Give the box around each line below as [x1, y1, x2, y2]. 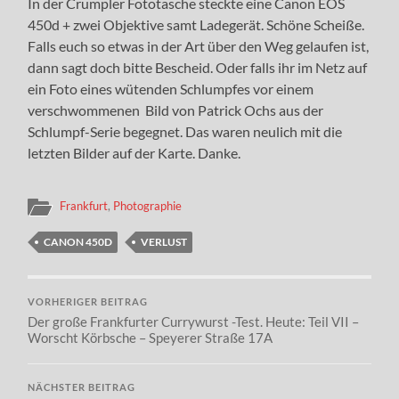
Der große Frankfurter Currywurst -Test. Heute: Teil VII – [28, 313, 360, 330]
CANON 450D [44, 234, 113, 248]
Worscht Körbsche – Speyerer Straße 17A [28, 329, 273, 346]
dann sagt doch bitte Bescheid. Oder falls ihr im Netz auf [28, 58, 368, 76]
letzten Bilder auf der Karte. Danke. [28, 143, 241, 161]
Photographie [113, 198, 183, 213]
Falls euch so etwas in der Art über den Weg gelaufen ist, [28, 37, 370, 54]
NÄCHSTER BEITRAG [28, 381, 136, 393]
